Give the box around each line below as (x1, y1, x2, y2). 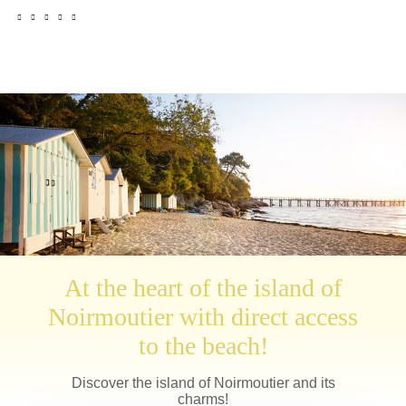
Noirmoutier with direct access (48, 303, 358, 332)
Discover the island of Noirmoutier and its (71, 375, 335, 391)
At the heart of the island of (64, 274, 342, 303)
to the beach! (138, 332, 268, 361)
